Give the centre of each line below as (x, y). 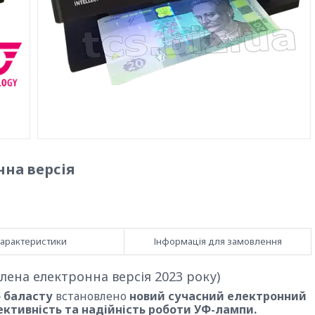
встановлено (91, 296)
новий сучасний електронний (218, 296)
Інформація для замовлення (218, 241)
